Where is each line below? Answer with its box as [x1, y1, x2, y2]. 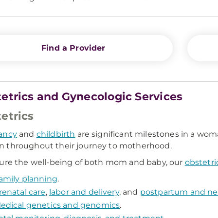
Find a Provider [41, 43, 106, 53]
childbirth [36, 129, 75, 139]
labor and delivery [49, 187, 119, 197]
